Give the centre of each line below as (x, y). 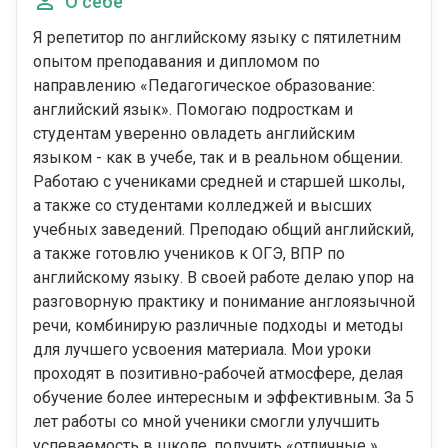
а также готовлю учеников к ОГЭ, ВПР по (189, 254)
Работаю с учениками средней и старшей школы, (219, 182)
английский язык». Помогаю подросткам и (193, 110)
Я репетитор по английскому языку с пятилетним (217, 38)
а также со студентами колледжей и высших (202, 206)
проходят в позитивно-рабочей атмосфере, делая (218, 374)
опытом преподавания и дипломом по (176, 62)
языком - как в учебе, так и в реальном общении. (218, 158)
